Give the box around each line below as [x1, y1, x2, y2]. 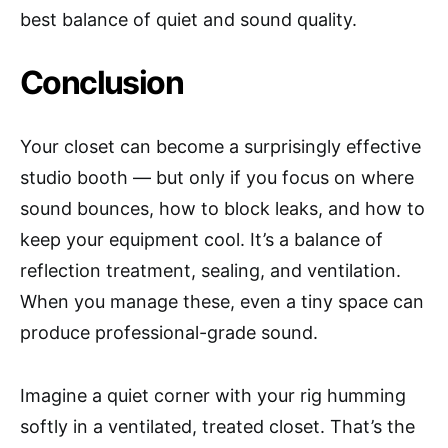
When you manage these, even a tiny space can [20, 291, 424, 313]
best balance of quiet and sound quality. [20, 9, 357, 31]
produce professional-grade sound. [20, 322, 318, 344]
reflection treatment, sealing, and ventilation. [20, 260, 401, 282]
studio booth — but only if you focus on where [20, 167, 414, 189]
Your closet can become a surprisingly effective [20, 136, 421, 158]
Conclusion [20, 63, 183, 103]
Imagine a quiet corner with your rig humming [20, 385, 406, 407]
